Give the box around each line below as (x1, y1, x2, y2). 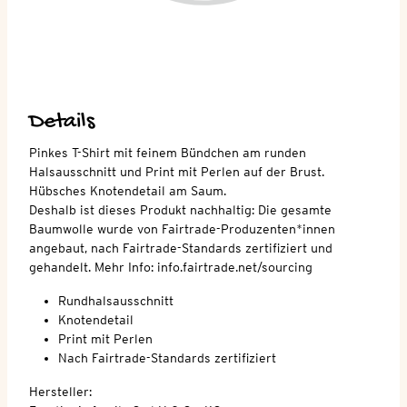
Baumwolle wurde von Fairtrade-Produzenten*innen (29, 221, 335, 236)
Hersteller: (29, 383, 92, 399)
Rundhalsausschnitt (58, 293, 174, 308)
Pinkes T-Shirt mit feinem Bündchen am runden (29, 144, 306, 160)
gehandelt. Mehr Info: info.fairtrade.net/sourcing (29, 259, 313, 274)
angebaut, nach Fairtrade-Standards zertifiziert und (29, 240, 333, 255)
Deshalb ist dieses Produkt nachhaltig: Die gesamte (29, 202, 332, 217)
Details (29, 108, 94, 135)
